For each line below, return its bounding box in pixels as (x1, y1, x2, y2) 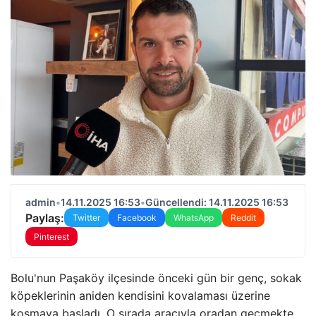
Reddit (231, 212, 256, 223)
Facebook (117, 212, 157, 223)
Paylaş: (25, 210, 64, 225)
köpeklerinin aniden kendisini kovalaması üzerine (11, 288, 270, 303)
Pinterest (34, 231, 69, 242)
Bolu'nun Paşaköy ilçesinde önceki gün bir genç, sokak (11, 271, 302, 285)
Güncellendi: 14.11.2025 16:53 (145, 196, 288, 208)
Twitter (73, 212, 100, 223)
